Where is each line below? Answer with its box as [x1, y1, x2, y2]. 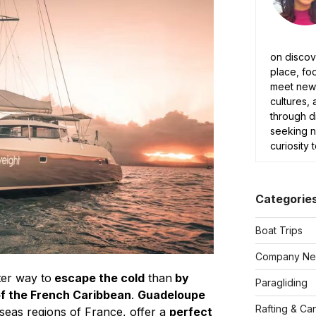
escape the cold [51, 270, 145, 285]
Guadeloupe [137, 287, 205, 302]
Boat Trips [255, 224, 303, 236]
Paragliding [255, 276, 308, 288]
